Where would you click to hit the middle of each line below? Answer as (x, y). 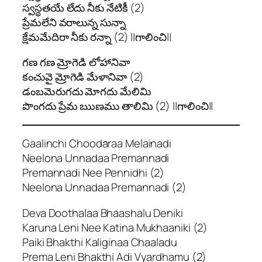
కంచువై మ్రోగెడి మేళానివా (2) (83, 77)
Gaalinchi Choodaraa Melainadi (97, 144)
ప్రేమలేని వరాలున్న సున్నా (74, 22)
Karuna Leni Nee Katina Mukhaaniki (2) (115, 227)
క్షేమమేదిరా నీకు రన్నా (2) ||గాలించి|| (97, 37)
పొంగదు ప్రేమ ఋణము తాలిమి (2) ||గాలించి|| (118, 106)
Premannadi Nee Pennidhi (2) (94, 173)
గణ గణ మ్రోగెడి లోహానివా (76, 62)
